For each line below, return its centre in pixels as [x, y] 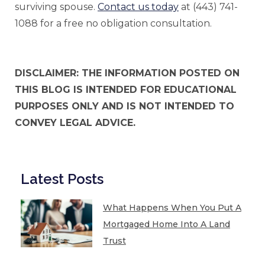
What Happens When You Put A [172, 208]
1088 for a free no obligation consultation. [113, 23]
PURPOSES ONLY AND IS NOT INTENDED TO [125, 106]
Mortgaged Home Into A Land [166, 224]
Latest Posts [62, 179]
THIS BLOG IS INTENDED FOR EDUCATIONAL [126, 90]
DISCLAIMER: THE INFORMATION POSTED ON [127, 73]
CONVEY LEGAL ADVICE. [75, 123]
